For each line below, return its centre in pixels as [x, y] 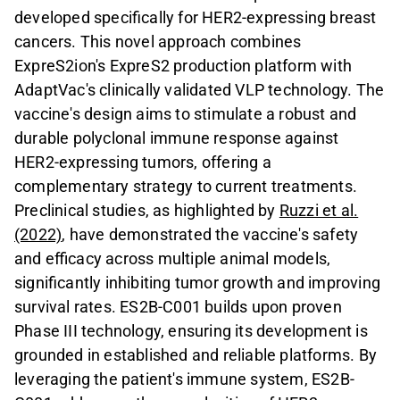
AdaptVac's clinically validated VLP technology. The [200, 89]
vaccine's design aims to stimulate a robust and [186, 113]
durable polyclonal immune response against [177, 137]
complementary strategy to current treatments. [186, 186]
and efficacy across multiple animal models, [173, 258]
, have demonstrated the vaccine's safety [210, 234]
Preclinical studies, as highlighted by [147, 210]
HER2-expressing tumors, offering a [143, 162]
